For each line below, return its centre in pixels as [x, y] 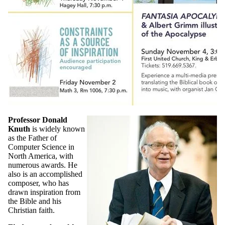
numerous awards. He [43, 165]
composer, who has [38, 183]
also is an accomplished [45, 174]
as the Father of [32, 138]
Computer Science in [41, 147]
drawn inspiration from [44, 192]
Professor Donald [38, 120]
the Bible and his [35, 201]
